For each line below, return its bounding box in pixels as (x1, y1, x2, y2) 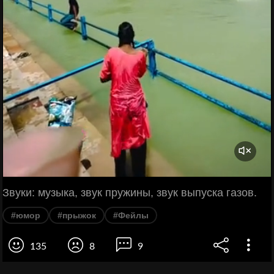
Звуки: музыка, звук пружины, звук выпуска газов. (2, 187, 257, 199)
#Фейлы (113, 210, 149, 220)
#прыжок (57, 210, 96, 220)
